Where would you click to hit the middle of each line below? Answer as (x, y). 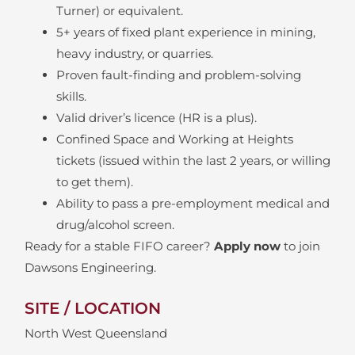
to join (300, 246)
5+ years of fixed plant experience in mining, (185, 32)
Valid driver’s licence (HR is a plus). (156, 117)
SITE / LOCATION (92, 309)
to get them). (94, 181)
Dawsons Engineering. (90, 267)
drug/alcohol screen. (115, 224)
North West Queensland (95, 334)
